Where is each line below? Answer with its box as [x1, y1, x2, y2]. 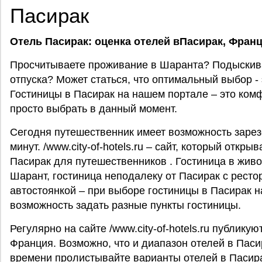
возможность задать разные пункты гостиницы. [10, 199, 241, 211]
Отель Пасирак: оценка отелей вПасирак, [10, 36, 226, 47]
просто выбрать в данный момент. [10, 103, 177, 115]
